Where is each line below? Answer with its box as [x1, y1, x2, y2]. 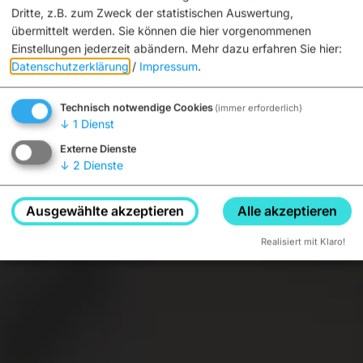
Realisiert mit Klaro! [261, 236, 345, 248]
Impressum [139, 59, 198, 74]
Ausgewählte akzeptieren [26, 203, 185, 220]
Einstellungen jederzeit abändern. [11, 41, 188, 56]
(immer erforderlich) [215, 102, 303, 114]
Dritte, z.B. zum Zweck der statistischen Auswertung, [11, 6, 293, 20]
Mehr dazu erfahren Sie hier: [191, 41, 342, 56]
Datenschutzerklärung [11, 59, 129, 74]
